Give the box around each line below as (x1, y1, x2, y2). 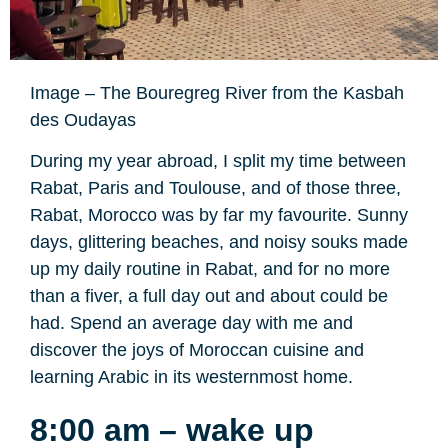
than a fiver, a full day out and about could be (30, 286, 388, 307)
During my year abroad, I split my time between (30, 151, 406, 172)
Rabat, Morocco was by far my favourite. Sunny (30, 205, 408, 226)
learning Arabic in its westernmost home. (30, 367, 358, 388)
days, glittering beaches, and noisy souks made (30, 232, 408, 253)
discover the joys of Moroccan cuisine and (30, 340, 364, 361)
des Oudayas (30, 109, 136, 130)
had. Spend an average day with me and (30, 313, 353, 334)
